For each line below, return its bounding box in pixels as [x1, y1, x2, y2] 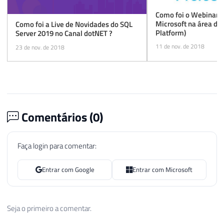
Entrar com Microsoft [132, 164, 192, 175]
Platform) [155, 26, 186, 38]
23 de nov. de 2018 [15, 42, 64, 52]
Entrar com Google [41, 164, 94, 175]
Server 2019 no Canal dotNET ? [15, 27, 112, 39]
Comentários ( [19, 107, 93, 126]
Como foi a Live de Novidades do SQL [15, 18, 132, 30]
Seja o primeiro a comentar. [7, 202, 91, 214]
